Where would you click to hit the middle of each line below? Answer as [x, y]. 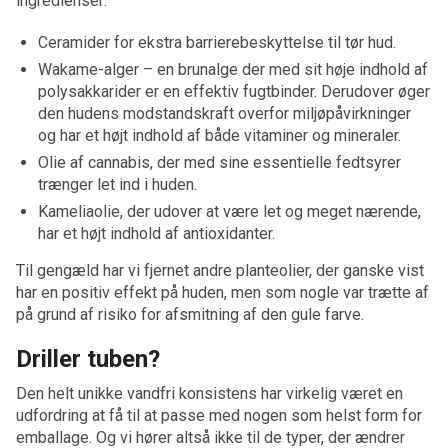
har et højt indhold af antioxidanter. [156, 233]
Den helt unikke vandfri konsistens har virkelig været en [209, 393]
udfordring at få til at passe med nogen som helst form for [219, 415]
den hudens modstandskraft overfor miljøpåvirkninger [224, 113]
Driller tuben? [88, 359]
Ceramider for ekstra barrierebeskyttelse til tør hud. [217, 42]
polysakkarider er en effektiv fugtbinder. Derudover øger [234, 91]
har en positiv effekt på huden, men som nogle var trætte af [222, 292]
